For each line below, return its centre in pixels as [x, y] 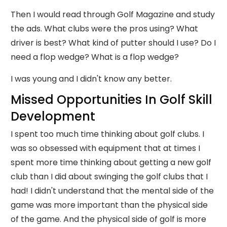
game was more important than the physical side [109, 205]
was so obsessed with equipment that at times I [105, 148]
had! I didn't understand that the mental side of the [112, 191]
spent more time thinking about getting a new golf [111, 162]
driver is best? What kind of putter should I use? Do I [113, 43]
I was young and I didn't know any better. [91, 79]
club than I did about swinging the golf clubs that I [109, 177]
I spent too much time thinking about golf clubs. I [107, 134]
